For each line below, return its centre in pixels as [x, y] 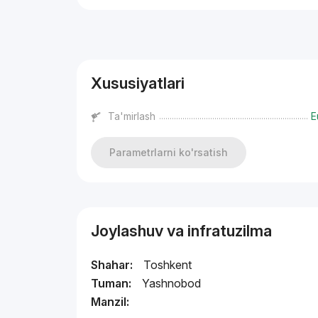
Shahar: [112, 265]
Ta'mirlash [132, 116]
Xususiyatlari [138, 83]
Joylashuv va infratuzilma [182, 231]
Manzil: [110, 302]
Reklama [95, 28]
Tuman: [111, 283]
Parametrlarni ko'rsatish [169, 152]
